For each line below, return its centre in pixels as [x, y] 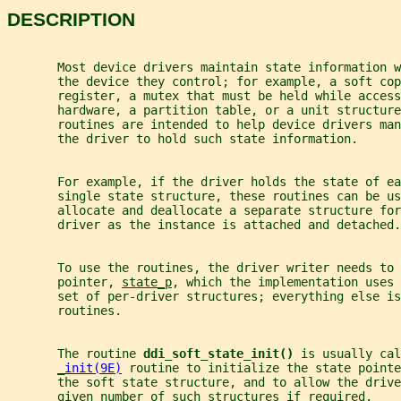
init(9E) [93, 368]
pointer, [64, 282]
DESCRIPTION [71, 19]
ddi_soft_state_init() [222, 354]
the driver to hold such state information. [183, 139]
